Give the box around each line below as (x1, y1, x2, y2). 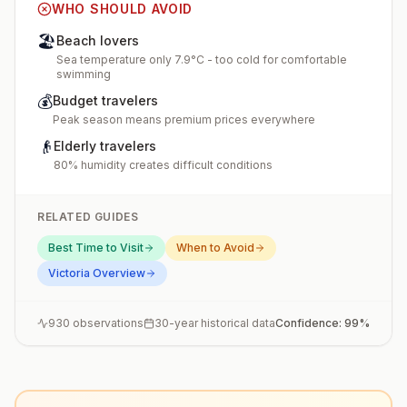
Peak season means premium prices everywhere (53, 113, 315, 126)
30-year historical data (154, 316, 275, 330)
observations (70, 316, 144, 330)
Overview (90, 266, 145, 280)
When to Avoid (176, 241, 254, 254)
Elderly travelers (54, 138, 156, 154)
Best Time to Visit (48, 241, 144, 254)
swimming (56, 67, 111, 81)
